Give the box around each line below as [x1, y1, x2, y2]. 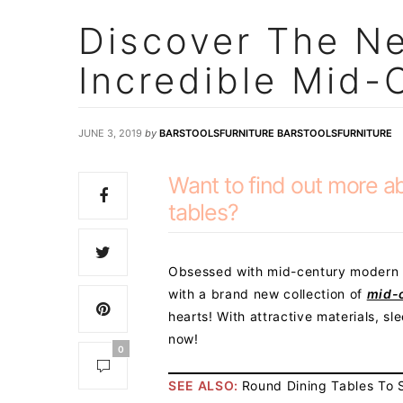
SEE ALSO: [168, 378, 242, 394]
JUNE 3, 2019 [78, 127, 142, 140]
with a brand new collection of [168, 286, 367, 302]
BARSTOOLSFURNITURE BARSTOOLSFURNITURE [159, 127, 392, 140]
